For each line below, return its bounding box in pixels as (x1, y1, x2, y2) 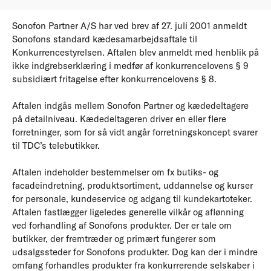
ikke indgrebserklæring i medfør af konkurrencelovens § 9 (12, 60, 249, 72)
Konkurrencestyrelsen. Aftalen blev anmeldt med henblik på (12, 47, 259, 59)
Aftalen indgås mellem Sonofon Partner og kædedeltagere (12, 100, 249, 112)
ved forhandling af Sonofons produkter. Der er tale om (12, 220, 232, 232)
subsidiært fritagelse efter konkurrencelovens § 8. (12, 73, 217, 85)
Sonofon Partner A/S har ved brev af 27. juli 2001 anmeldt (12, 20, 247, 32)
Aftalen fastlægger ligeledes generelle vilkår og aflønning (12, 206, 244, 218)
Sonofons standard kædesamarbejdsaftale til (12, 33, 197, 45)
